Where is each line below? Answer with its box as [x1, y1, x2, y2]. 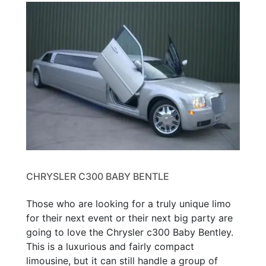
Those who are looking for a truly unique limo [26, 197, 231, 210]
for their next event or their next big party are [26, 211, 233, 224]
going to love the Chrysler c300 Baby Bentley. [26, 226, 233, 238]
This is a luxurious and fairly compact [26, 240, 194, 252]
